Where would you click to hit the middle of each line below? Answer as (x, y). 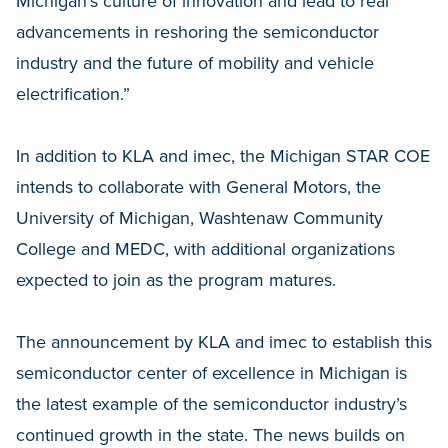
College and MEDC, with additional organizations (205, 248)
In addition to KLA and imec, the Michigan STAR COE (223, 155)
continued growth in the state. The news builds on (210, 434)
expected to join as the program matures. (176, 279)
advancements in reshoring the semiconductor (197, 31)
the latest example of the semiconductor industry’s (211, 403)
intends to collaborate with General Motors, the (198, 186)
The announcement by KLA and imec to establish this (224, 341)
